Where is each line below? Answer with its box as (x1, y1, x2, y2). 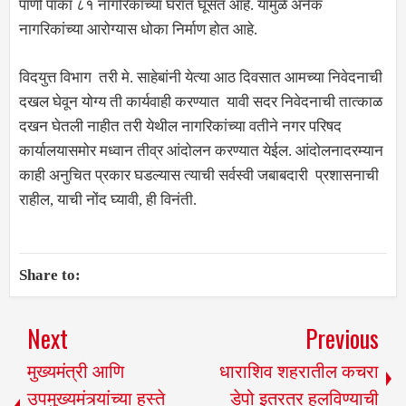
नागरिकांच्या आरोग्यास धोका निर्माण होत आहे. (19, 21, 257, 38)
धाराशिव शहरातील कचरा (219, 356, 379, 383)
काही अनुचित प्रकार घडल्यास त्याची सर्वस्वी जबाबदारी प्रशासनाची (19, 166, 379, 184)
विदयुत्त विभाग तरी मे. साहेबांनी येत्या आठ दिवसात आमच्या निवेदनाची (19, 68, 382, 86)
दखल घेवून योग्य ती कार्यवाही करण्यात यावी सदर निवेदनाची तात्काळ (19, 92, 382, 111)
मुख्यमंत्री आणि (27, 356, 124, 383)
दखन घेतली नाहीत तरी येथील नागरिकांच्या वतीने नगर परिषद (19, 117, 342, 135)
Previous (305, 320, 379, 356)
